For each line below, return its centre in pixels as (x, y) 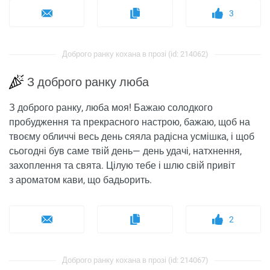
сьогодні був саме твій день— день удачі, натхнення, (125, 151)
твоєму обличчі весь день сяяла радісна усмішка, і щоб (132, 137)
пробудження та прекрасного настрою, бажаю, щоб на (130, 122)
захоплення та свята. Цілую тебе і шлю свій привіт (122, 166)
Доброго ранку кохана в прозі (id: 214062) (135, 54)
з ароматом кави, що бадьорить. (80, 180)
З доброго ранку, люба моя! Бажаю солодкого (111, 108)
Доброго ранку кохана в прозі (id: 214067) (135, 260)
